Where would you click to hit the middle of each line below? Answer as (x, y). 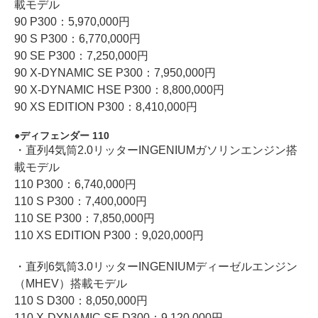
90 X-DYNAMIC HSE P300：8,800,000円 (119, 89)
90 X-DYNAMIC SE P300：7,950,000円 (115, 72)
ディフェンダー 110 (65, 135)
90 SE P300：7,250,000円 (81, 55)
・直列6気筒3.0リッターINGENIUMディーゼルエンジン (156, 266)
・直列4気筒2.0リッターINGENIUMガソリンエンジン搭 (156, 150)
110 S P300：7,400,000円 (81, 201)
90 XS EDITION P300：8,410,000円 (106, 106)
